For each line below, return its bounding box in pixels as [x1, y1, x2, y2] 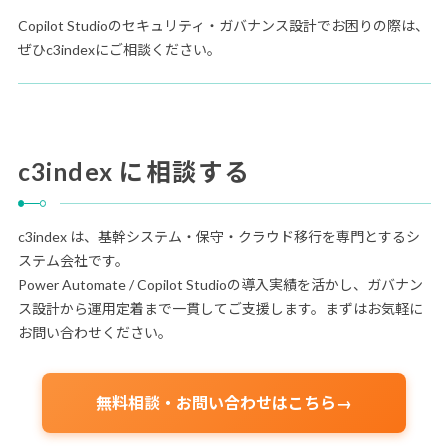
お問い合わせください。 [17, 324, 172, 342]
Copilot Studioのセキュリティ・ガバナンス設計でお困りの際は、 [17, 17, 429, 35]
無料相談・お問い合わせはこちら [96, 393, 336, 413]
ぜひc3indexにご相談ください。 [17, 41, 221, 59]
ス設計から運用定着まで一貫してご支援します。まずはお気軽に [17, 300, 423, 318]
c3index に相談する [17, 157, 251, 187]
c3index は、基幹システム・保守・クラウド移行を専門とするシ [17, 228, 420, 246]
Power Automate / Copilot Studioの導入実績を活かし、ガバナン [17, 276, 423, 294]
